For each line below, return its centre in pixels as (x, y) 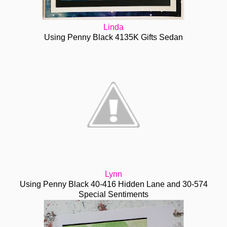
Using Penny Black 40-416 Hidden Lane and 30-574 (113, 184)
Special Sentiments (113, 195)
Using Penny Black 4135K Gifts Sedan (113, 37)
